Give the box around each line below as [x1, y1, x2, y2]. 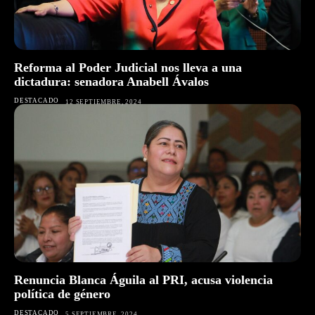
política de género [14, 286, 110, 301]
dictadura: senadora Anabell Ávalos [14, 75, 209, 89]
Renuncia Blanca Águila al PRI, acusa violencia [14, 272, 273, 287]
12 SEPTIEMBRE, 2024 [65, 98, 142, 106]
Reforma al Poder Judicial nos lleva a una [14, 60, 242, 75]
